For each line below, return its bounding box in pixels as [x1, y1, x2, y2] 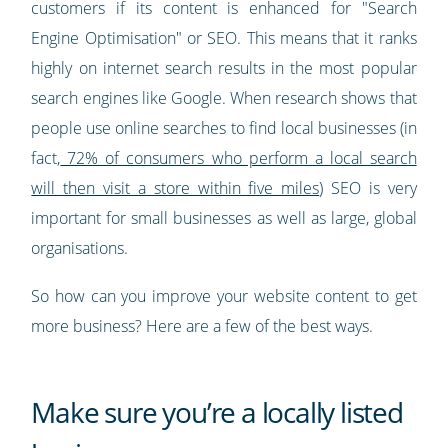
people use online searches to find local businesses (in [31, 117, 417, 140]
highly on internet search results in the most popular [31, 57, 417, 80]
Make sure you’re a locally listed [31, 393, 403, 432]
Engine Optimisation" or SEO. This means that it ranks [31, 27, 417, 50]
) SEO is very [319, 177, 417, 200]
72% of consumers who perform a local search [60, 147, 417, 170]
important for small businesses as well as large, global [31, 207, 417, 230]
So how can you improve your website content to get [31, 285, 417, 308]
